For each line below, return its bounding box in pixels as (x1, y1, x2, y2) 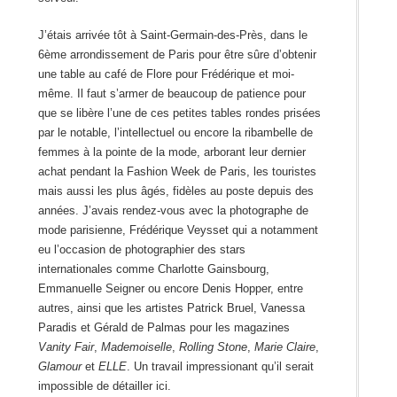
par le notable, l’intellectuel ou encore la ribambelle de (37, 126, 313, 140)
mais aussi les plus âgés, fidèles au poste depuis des (37, 184, 314, 198)
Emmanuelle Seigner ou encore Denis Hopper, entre (37, 282, 303, 296)
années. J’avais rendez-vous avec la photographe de (37, 204, 308, 218)
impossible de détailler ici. (37, 379, 171, 393)
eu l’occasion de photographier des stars (37, 243, 245, 257)
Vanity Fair (37, 340, 94, 354)
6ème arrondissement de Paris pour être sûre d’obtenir (37, 48, 316, 62)
